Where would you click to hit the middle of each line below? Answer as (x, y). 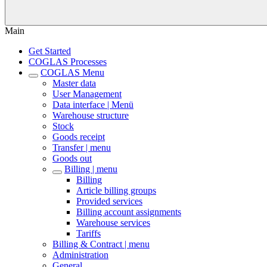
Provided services (109, 201)
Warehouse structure (91, 115)
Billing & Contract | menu (101, 244)
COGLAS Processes (68, 62)
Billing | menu (91, 169)
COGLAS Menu (72, 72)
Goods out (72, 158)
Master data (74, 83)
